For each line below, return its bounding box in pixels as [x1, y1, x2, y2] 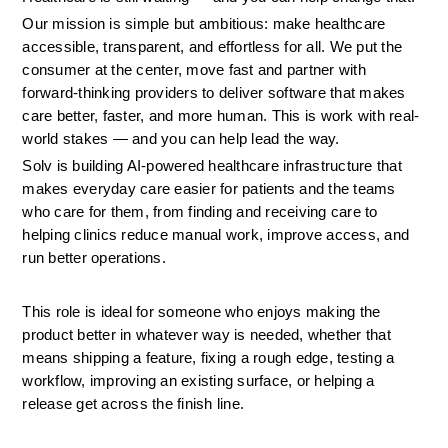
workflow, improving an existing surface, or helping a [22, 373, 375, 389]
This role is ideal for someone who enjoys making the [22, 304, 381, 320]
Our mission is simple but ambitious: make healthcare [22, 16, 386, 32]
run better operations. [22, 250, 166, 266]
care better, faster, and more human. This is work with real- [22, 108, 420, 124]
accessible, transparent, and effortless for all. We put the [22, 39, 403, 55]
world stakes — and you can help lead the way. [22, 131, 340, 147]
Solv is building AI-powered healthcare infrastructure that [22, 158, 402, 174]
